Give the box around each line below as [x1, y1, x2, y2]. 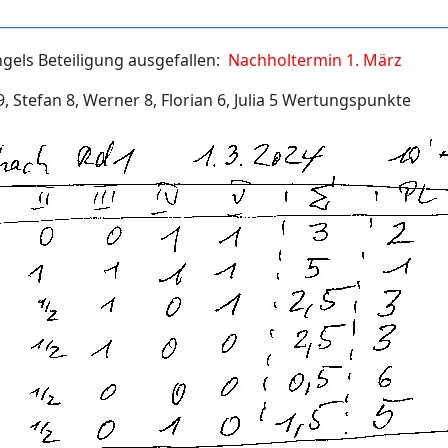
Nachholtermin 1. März [228, 49, 403, 71]
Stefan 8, [13, 89, 84, 111]
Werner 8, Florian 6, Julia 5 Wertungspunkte [83, 89, 412, 111]
